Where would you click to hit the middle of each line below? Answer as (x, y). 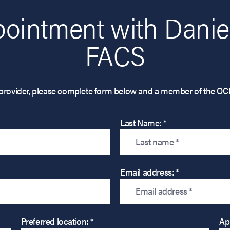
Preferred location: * (57, 221)
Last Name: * (143, 122)
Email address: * (150, 171)
